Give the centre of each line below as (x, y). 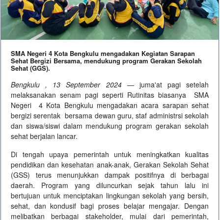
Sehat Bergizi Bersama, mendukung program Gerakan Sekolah (106, 61)
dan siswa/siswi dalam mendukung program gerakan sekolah (110, 126)
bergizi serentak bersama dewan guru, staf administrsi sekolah (110, 116)
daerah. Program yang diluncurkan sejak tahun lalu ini (110, 185)
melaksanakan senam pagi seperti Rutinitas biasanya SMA (110, 95)
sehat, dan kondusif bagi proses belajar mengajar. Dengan (110, 206)
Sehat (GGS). (30, 68)
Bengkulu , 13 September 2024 (66, 85)
